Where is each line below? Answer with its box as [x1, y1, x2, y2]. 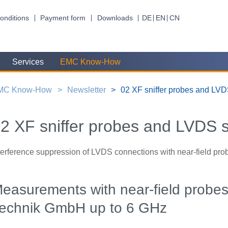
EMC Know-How [60, 58, 121, 67]
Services [12, 58, 44, 67]
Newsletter [67, 85, 106, 94]
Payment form [40, 14, 86, 22]
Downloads [97, 14, 133, 22]
